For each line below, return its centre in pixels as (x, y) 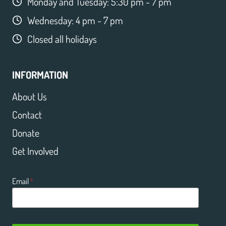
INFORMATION (40, 75)
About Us (30, 97)
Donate (26, 133)
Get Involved (35, 151)
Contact (27, 115)
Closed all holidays (62, 39)
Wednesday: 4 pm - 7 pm (75, 20)
